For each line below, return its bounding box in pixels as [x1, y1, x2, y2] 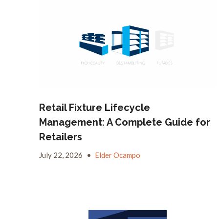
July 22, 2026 [39, 150, 84, 159]
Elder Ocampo [95, 150, 140, 159]
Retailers [39, 131, 82, 143]
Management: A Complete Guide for [39, 116, 210, 128]
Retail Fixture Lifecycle [39, 101, 150, 113]
